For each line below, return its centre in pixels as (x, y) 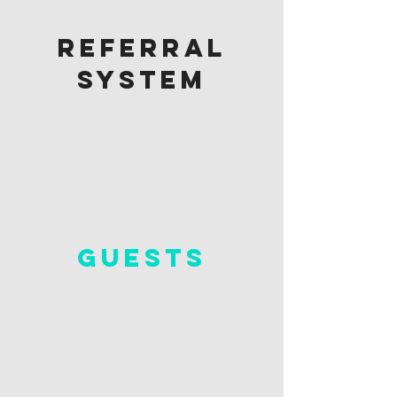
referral (142, 48)
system (142, 80)
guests (142, 258)
